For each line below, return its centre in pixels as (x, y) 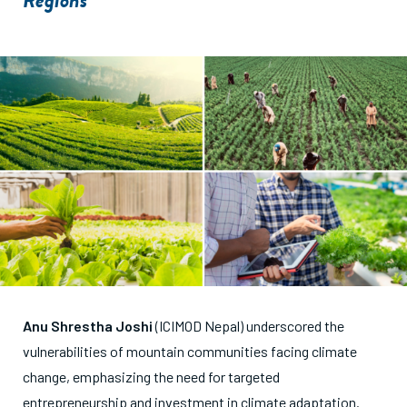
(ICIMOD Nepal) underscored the (248, 325)
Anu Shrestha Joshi (88, 325)
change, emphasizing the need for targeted (151, 376)
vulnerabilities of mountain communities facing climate (190, 351)
